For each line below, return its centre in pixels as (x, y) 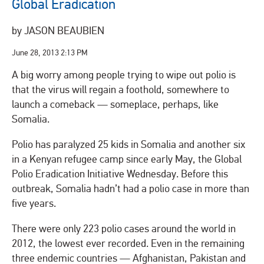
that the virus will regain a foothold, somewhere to (121, 90)
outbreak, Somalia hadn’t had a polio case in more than (131, 189)
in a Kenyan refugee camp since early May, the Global (127, 160)
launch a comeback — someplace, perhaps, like (115, 105)
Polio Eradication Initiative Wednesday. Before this (120, 174)
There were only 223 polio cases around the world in (124, 229)
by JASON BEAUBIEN (58, 31)
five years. (34, 204)
